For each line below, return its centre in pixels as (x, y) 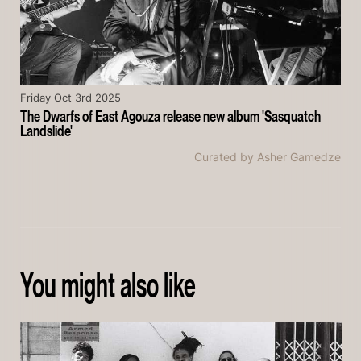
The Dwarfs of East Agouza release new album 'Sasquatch (170, 117)
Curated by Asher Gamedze (268, 158)
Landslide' (46, 131)
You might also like (108, 285)
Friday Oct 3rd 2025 (71, 98)
